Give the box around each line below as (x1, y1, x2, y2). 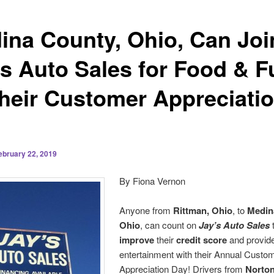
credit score (176, 233, 228, 247)
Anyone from (119, 204, 174, 217)
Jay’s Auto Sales (199, 218, 270, 232)
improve (119, 233, 155, 247)
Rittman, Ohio (173, 204, 233, 218)
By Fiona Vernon (119, 174, 186, 188)
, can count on (140, 218, 199, 232)
